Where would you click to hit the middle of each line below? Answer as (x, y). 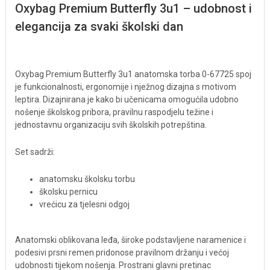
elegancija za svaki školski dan (99, 26)
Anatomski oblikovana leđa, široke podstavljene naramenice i (130, 240)
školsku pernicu (68, 191)
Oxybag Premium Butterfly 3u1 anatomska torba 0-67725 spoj (133, 74)
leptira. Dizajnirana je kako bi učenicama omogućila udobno (127, 100)
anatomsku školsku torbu (87, 179)
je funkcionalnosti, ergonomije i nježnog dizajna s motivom (126, 87)
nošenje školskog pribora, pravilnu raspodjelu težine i (114, 112)
